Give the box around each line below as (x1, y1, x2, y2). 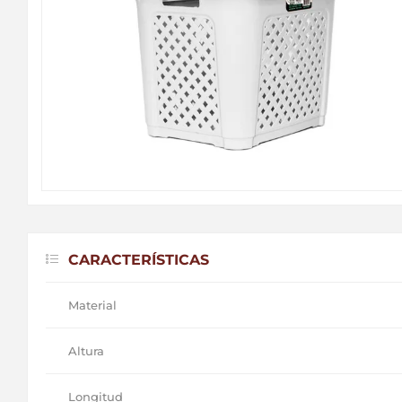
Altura (68, 343, 104, 358)
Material (68, 297, 117, 312)
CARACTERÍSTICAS (68, 250, 209, 268)
